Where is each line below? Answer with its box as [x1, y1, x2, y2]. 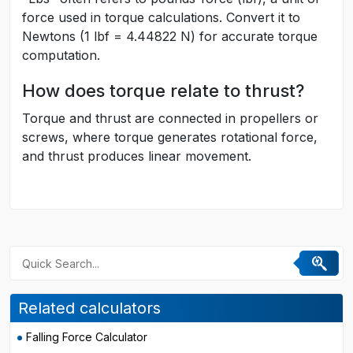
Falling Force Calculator [26, 330, 147, 344]
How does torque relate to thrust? [22, 80, 304, 101]
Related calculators [18, 299, 161, 318]
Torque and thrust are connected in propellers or [22, 110, 318, 126]
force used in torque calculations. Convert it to [22, 9, 300, 25]
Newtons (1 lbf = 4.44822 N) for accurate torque [22, 28, 318, 44]
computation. [22, 47, 100, 63]
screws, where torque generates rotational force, [22, 129, 318, 145]
